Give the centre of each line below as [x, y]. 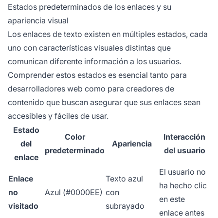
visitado [23, 206]
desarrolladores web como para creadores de [91, 88]
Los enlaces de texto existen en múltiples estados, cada [108, 34]
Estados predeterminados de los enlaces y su [90, 7]
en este [172, 199]
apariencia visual [38, 20]
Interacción [184, 136]
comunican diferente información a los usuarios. [95, 61]
